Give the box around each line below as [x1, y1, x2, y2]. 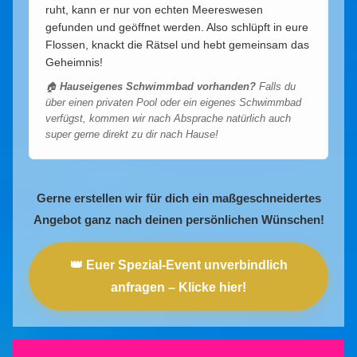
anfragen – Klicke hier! [111, 280, 246, 294]
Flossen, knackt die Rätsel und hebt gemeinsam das [45, 37, 309, 51]
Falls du [256, 80, 296, 92]
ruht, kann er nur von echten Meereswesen [45, 2, 263, 16]
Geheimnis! [45, 55, 103, 69]
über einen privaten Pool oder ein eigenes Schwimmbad [45, 96, 301, 108]
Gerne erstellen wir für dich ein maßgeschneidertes [36, 190, 321, 205]
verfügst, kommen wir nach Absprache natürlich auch [45, 112, 291, 124]
